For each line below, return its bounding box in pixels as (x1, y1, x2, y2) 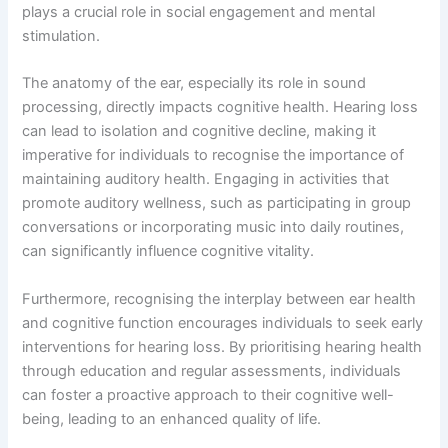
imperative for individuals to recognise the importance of (22, 146, 405, 165)
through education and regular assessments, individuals (22, 361, 402, 380)
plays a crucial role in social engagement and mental (22, 2, 376, 21)
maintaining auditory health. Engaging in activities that (22, 170, 390, 189)
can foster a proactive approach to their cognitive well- (22, 385, 395, 404)
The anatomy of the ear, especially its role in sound (22, 74, 367, 93)
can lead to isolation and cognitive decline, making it (22, 122, 377, 141)
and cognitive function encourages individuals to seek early (22, 313, 424, 332)
